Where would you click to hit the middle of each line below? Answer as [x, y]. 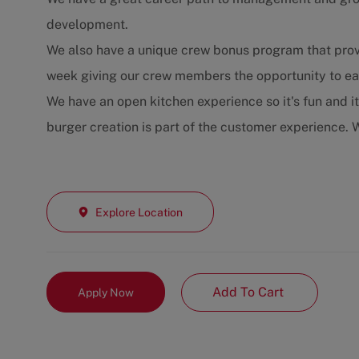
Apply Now [106, 292]
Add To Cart [250, 292]
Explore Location [139, 212]
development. [87, 25]
